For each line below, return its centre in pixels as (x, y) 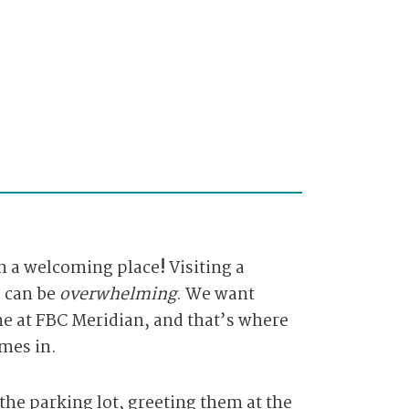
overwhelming (118, 294)
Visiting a (205, 268)
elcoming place (99, 268)
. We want (215, 294)
